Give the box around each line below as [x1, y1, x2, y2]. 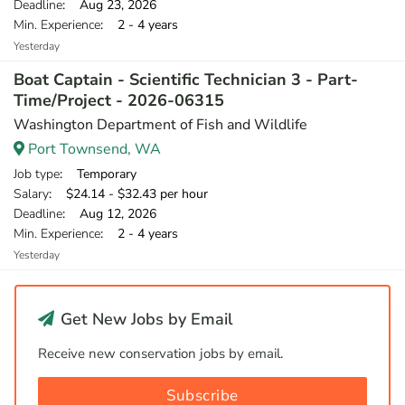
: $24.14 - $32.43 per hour [49, 185, 208, 202]
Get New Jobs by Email [56, 308, 233, 330]
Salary [14, 185, 49, 202]
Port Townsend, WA [24, 139, 161, 159]
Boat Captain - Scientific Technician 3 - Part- [14, 69, 358, 90]
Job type [14, 165, 60, 183]
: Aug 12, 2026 [62, 205, 156, 222]
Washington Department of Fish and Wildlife [14, 115, 307, 135]
